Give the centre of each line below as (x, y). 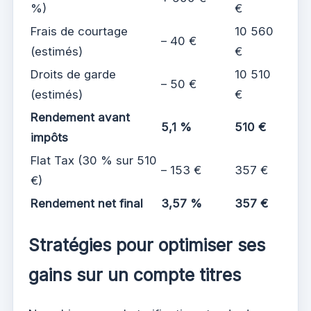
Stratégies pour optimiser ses (147, 245)
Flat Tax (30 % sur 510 (94, 161)
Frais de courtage (79, 32)
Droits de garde (73, 75)
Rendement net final (87, 204)
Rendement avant (80, 118)
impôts (49, 138)
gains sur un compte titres (135, 275)
